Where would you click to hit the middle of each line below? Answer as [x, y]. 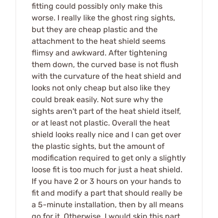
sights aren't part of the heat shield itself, [106, 111]
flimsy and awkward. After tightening [100, 53]
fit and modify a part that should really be [107, 193]
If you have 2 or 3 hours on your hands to [106, 181]
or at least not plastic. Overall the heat [101, 123]
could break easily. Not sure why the [97, 99]
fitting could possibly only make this [97, 6]
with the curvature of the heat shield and [107, 76]
